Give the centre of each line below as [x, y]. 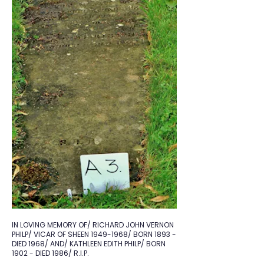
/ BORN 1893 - [152, 234]
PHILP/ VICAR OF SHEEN [51, 234]
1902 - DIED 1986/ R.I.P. [50, 253]
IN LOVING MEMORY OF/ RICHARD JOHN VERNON [93, 225]
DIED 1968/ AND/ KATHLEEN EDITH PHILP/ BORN [89, 244]
